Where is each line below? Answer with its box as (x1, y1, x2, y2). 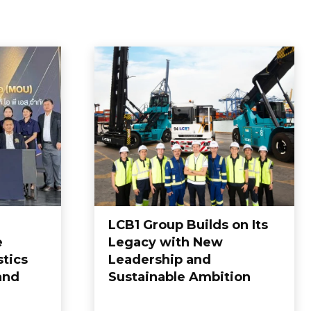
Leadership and (108, 252, 211, 268)
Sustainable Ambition (108, 269, 251, 285)
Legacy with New (108, 235, 223, 251)
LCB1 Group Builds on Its (108, 217, 268, 233)
